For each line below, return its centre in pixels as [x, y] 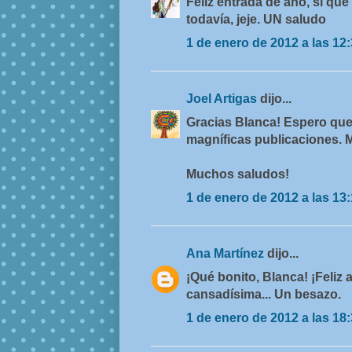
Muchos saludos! [238, 174]
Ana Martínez [227, 254]
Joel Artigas [223, 99]
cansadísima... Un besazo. [264, 295]
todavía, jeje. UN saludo [256, 20]
